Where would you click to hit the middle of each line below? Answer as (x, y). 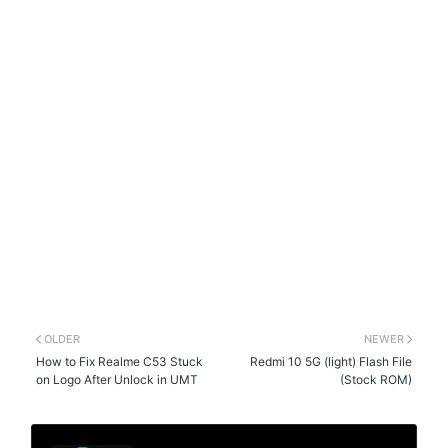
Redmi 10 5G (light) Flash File (330, 361)
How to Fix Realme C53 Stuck (120, 361)
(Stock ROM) (375, 379)
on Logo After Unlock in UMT (117, 379)
